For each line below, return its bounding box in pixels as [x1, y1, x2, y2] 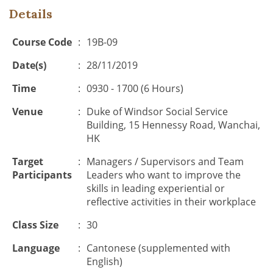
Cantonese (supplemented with [87, 241, 230, 255]
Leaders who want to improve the [87, 168, 241, 182]
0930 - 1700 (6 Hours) [87, 82, 183, 95]
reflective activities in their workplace [87, 195, 256, 208]
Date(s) [12, 58, 46, 72]
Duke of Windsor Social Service [87, 105, 228, 118]
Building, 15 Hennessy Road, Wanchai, [87, 118, 260, 132]
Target [12, 155, 43, 168]
